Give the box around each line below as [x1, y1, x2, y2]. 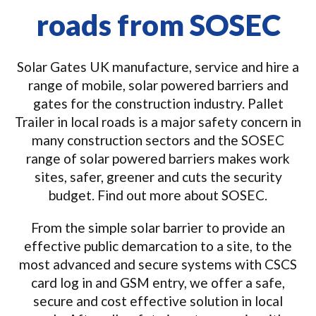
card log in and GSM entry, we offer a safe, [31, 274, 285, 291]
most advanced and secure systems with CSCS [19, 256, 297, 272]
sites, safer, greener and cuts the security [34, 169, 282, 185]
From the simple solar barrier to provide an [31, 219, 285, 236]
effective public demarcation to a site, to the [24, 238, 292, 254]
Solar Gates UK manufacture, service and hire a [17, 59, 299, 75]
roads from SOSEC [35, 7, 281, 42]
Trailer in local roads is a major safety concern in [15, 114, 301, 130]
